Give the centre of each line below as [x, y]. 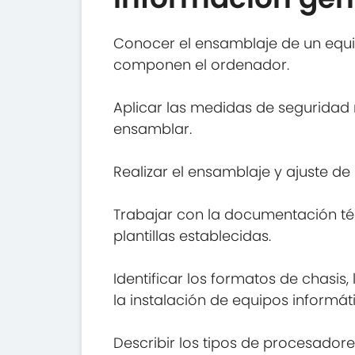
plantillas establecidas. [193, 235]
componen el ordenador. [202, 64]
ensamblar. [153, 128]
